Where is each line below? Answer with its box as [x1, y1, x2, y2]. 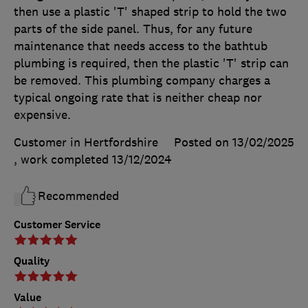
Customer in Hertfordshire [14, 134, 158, 150]
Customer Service [14, 217, 100, 232]
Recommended [38, 188, 119, 203]
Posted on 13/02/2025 [174, 134, 294, 150]
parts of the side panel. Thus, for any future [14, 21, 252, 36]
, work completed [14, 151, 112, 167]
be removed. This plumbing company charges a [14, 72, 270, 88]
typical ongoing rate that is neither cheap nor [14, 89, 262, 105]
